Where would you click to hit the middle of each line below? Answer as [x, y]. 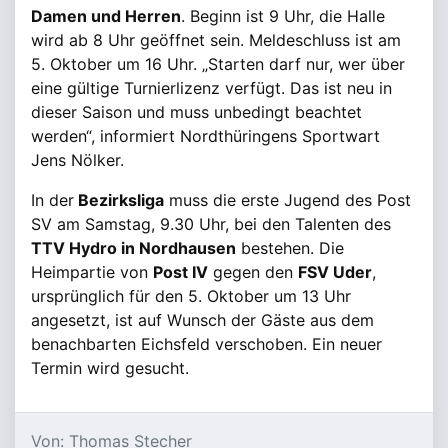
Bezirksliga [119, 200]
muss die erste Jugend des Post [287, 200]
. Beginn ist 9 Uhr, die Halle [283, 16]
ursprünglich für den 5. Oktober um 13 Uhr [191, 296]
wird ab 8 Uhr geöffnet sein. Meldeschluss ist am [216, 40]
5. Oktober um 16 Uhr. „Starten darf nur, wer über [218, 64]
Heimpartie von [92, 272]
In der [52, 200]
